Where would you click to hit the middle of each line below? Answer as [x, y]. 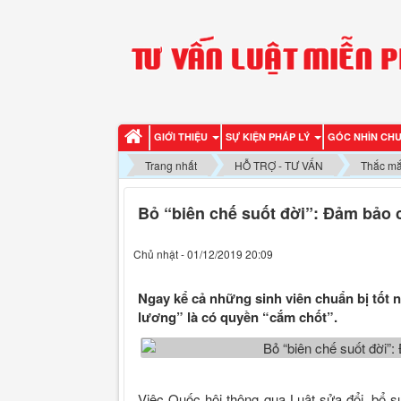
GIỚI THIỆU [182, 137]
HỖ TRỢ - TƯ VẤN [279, 165]
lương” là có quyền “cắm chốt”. [238, 316]
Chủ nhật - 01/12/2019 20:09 [203, 253]
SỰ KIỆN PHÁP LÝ [269, 137]
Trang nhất [171, 165]
